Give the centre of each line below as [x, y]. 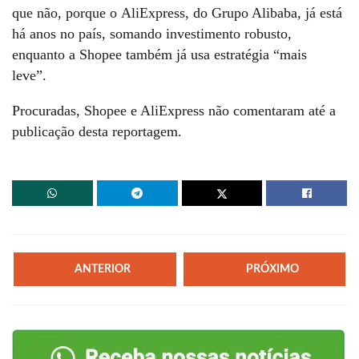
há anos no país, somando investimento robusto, [152, 33]
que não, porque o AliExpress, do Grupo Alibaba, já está [177, 12]
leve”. [31, 75]
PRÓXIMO [272, 270]
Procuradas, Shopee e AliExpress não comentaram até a [174, 110]
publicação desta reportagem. [97, 131]
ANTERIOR [103, 269]
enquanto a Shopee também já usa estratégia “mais [159, 54]
